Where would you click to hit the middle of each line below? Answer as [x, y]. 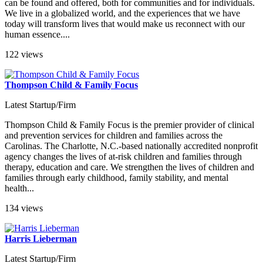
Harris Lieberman [41, 239]
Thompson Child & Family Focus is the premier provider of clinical [129, 125]
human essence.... [37, 35]
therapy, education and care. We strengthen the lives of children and [129, 167]
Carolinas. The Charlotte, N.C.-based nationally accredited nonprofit [131, 146]
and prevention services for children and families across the [114, 136]
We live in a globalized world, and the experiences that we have [122, 14]
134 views [24, 208]
